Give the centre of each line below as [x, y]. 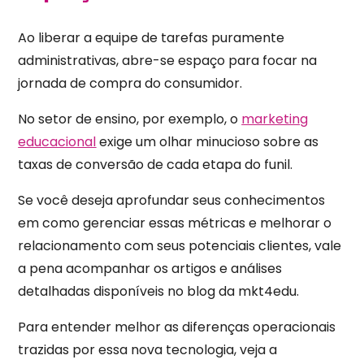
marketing [275, 119]
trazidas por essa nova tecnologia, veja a [148, 349]
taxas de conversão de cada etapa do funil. [156, 164]
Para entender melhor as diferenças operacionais [177, 327]
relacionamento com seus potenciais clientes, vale [180, 245]
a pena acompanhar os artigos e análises [150, 268]
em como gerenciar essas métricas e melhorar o [175, 223]
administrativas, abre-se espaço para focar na [168, 60]
